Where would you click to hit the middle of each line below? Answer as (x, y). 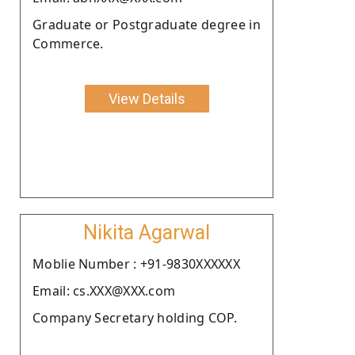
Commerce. (68, 43)
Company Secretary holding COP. (135, 317)
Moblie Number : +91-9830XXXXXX (136, 263)
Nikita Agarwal (147, 232)
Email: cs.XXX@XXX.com (104, 290)
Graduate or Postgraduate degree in (147, 24)
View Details (147, 98)
